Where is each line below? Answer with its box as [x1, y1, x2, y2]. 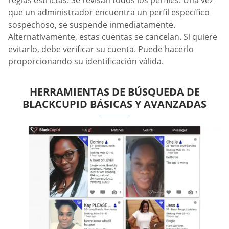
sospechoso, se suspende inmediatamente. [8, 19, 175, 31]
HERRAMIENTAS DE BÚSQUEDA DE [29, 85, 200, 99]
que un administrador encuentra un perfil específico [8, 7, 210, 18]
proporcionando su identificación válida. [8, 56, 164, 67]
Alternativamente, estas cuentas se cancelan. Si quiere [8, 31, 217, 43]
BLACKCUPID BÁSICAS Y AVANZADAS [22, 97, 207, 111]
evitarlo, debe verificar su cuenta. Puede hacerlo [8, 43, 194, 55]
